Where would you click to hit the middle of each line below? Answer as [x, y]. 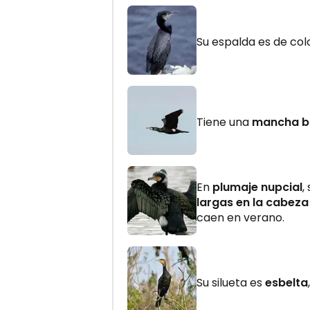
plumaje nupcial [257, 187]
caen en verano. [240, 217]
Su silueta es [231, 282]
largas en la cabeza [253, 202]
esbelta [286, 282]
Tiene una [224, 122]
